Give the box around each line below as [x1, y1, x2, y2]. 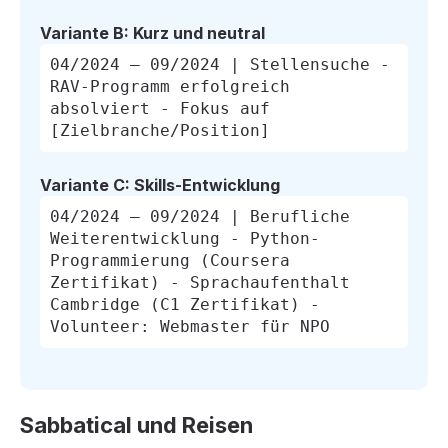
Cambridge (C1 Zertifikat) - [50, 294, 320, 314]
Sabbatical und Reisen [20, 411, 253, 438]
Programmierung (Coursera [50, 250, 290, 270]
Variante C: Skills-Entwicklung [40, 174, 280, 195]
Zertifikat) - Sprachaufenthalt [50, 272, 350, 292]
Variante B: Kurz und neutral [40, 22, 265, 43]
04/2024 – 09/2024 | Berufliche [50, 206, 350, 226]
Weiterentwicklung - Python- [50, 228, 320, 248]
